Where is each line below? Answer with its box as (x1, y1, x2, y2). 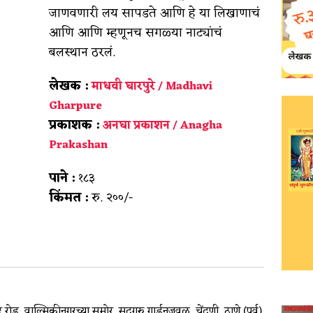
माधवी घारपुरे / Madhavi (92, 76, 213, 96)
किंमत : (49, 186, 89, 209)
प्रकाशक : (49, 113, 100, 136)
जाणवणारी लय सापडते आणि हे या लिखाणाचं (49, 1, 261, 24)
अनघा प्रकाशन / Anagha (103, 115, 223, 136)
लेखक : (49, 74, 89, 97)
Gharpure (49, 96, 103, 116)
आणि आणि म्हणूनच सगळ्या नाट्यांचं (49, 21, 223, 44)
